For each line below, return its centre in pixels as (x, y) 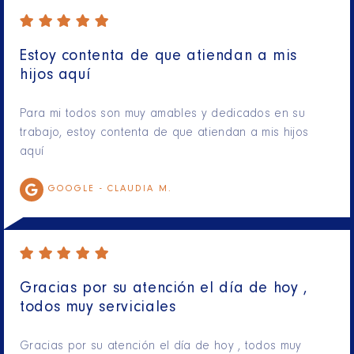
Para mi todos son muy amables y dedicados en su (163, 115)
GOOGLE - (78, 190)
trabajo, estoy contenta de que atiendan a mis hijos (164, 134)
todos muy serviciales (98, 309)
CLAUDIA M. (140, 190)
